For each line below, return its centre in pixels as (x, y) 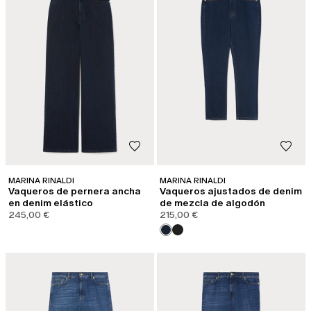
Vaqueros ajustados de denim (231, 191)
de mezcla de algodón (212, 203)
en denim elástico (51, 203)
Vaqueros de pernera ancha (75, 191)
